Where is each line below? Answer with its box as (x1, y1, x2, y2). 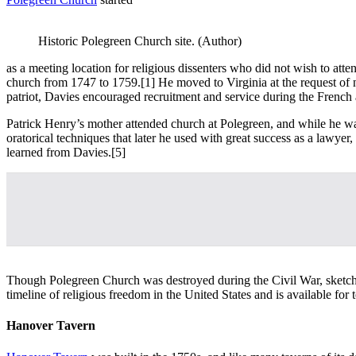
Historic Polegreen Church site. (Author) (38, 34, 242, 48)
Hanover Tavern (6, 319, 95, 333)
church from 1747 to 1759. (6, 75, 141, 90)
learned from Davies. (6, 145, 111, 160)
